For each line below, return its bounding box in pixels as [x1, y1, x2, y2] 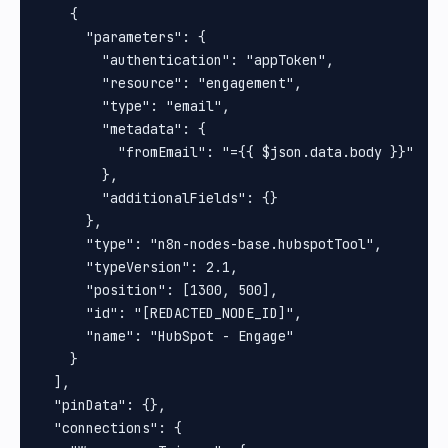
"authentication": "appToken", [38, 51, 334, 70]
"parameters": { [38, 28, 206, 47]
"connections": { [38, 419, 182, 438]
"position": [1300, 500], [38, 281, 278, 300]
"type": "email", [38, 97, 230, 116]
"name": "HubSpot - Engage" [38, 327, 294, 346]
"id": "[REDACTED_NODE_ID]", [38, 304, 302, 323]
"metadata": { [38, 120, 206, 139]
